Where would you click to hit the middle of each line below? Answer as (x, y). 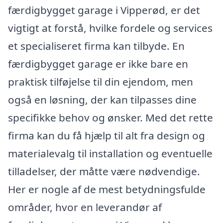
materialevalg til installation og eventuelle (110, 153)
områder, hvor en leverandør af (85, 207)
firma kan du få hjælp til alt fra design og (107, 135)
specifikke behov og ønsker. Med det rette (111, 117)
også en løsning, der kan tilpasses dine (102, 99)
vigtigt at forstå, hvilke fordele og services (110, 28)
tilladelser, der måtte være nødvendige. (104, 171)
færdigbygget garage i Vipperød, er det (104, 10)
